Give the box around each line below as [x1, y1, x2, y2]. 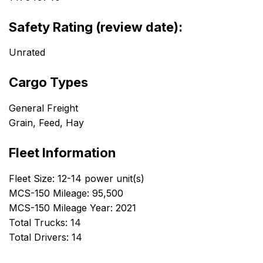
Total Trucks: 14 [9, 216, 81, 228]
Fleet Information [9, 145, 116, 161]
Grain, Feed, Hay [9, 117, 84, 129]
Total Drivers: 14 [9, 231, 82, 243]
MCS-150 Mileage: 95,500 [9, 187, 123, 199]
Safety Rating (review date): [9, 19, 183, 35]
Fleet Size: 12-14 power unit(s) [9, 172, 144, 184]
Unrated [9, 46, 45, 59]
